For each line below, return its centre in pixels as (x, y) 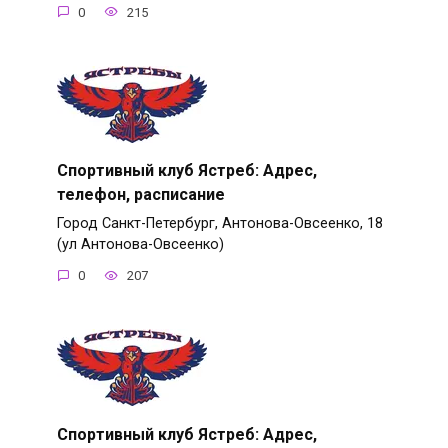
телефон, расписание (140, 194)
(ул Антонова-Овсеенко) (140, 244)
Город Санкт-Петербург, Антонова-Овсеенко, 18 (219, 223)
